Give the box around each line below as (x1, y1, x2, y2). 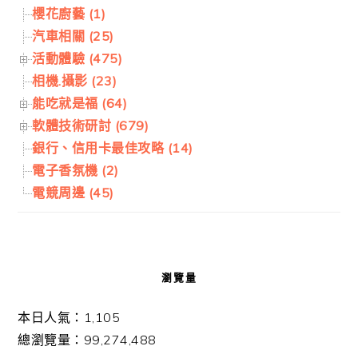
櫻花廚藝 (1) (32, 6, 106, 22)
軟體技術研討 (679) (32, 117, 149, 134)
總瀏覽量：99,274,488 (18, 332, 157, 348)
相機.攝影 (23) (32, 73, 117, 89)
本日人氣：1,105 (18, 309, 121, 326)
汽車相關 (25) (32, 28, 114, 45)
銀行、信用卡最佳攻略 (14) (32, 140, 193, 157)
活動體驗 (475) (32, 50, 123, 67)
